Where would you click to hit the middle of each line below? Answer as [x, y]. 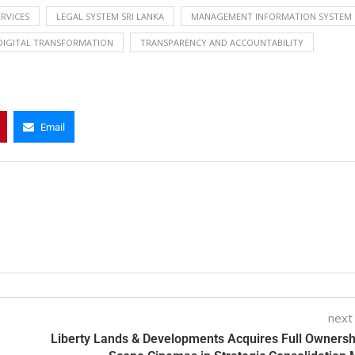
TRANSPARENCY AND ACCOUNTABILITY [222, 42]
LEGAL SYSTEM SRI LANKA [110, 16]
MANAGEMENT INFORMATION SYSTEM [271, 16]
